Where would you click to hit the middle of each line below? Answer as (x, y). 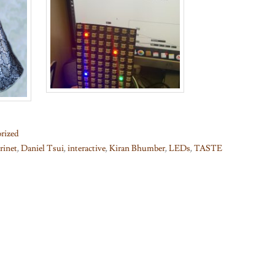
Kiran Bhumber (137, 149)
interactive (87, 149)
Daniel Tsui (42, 149)
